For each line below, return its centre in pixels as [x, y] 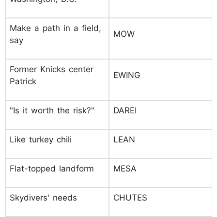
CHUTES [130, 198]
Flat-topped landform [52, 169]
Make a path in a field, [55, 28]
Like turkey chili [41, 139]
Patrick [23, 81]
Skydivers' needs [43, 198]
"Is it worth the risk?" [52, 110]
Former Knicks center [52, 69]
